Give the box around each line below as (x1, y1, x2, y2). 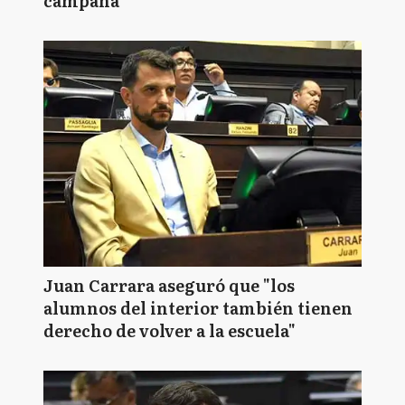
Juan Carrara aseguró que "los (43, 273, 295, 297)
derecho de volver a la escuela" (43, 318, 296, 343)
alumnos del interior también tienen (43, 296, 353, 320)
